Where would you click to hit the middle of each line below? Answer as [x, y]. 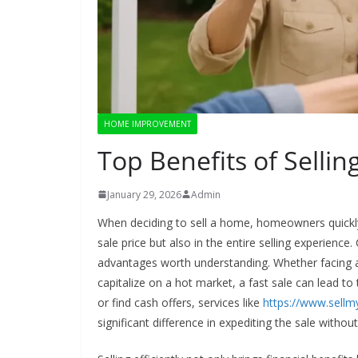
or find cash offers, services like [180, 302]
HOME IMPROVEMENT [147, 123]
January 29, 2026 [144, 194]
